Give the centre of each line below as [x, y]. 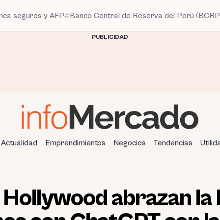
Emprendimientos [75, 143]
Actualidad [19, 143]
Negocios [130, 143]
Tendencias [173, 143]
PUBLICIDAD [110, 37]
